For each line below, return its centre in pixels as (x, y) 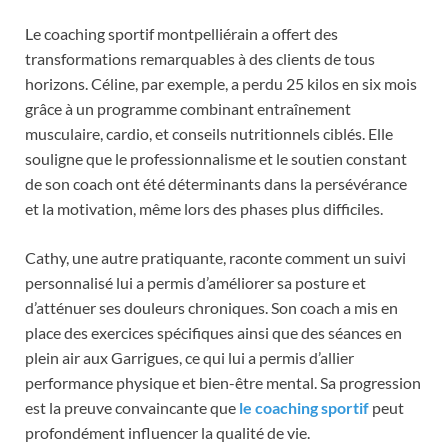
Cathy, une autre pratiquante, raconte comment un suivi (215, 257)
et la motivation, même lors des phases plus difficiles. (204, 208)
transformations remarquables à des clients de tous (200, 58)
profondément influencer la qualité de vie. (167, 432)
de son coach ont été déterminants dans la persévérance (216, 183)
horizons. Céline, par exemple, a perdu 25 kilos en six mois (221, 83)
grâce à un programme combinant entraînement (188, 108)
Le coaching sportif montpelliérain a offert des (181, 33)
